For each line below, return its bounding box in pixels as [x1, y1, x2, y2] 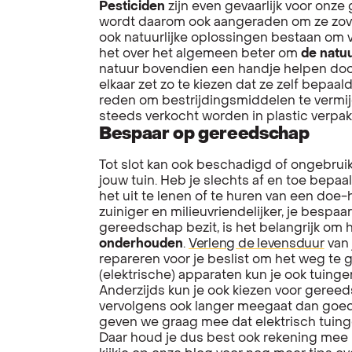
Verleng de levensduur [189, 237, 324, 251]
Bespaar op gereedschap [99, 126, 310, 143]
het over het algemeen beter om [99, 47, 301, 60]
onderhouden [99, 237, 183, 251]
